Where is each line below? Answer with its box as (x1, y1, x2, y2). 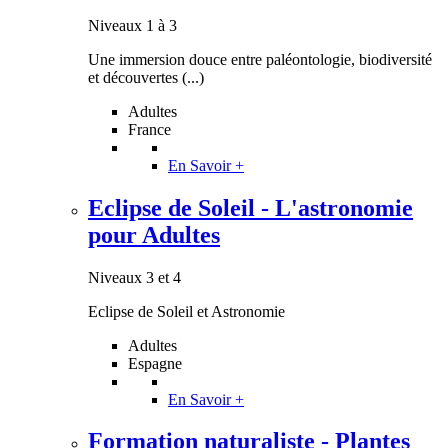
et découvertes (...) (88, 68, 204, 86)
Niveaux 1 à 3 (88, 16, 177, 34)
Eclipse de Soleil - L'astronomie (88, 194, 413, 221)
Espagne (128, 354, 182, 372)
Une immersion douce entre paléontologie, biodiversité (88, 50, 432, 68)
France (128, 120, 171, 138)
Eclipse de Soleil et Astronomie (88, 302, 285, 320)
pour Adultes (88, 221, 220, 248)
